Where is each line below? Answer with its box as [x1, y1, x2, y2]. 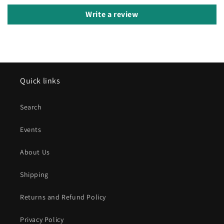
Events [20, 125, 41, 134]
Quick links [20, 75, 60, 86]
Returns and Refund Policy [20, 192, 106, 202]
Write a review [85, 9, 138, 20]
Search [20, 102, 42, 112]
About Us [20, 147, 50, 157]
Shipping [20, 170, 48, 179]
